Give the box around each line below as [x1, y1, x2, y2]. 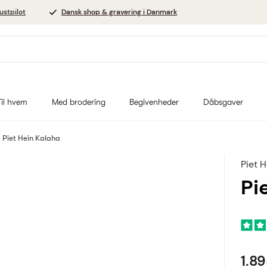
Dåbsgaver [203, 97, 244, 107]
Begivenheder [129, 97, 179, 107]
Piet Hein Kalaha [2, 133, 60, 142]
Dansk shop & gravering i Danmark [61, 7, 177, 17]
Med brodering [51, 97, 105, 107]
